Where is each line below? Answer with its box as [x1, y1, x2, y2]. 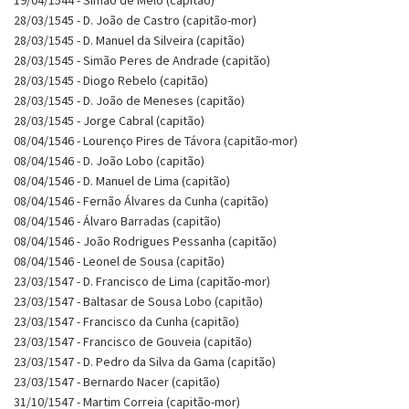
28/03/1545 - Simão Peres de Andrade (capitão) [14, 51, 270, 68]
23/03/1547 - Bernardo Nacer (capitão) [14, 372, 220, 390]
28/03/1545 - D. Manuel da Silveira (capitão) [14, 31, 245, 48]
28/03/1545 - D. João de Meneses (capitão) [14, 91, 245, 109]
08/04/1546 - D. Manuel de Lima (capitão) [14, 172, 230, 189]
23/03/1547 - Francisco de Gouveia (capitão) [14, 332, 252, 350]
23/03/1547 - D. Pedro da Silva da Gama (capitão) [14, 352, 276, 370]
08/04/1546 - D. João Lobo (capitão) [14, 152, 204, 169]
